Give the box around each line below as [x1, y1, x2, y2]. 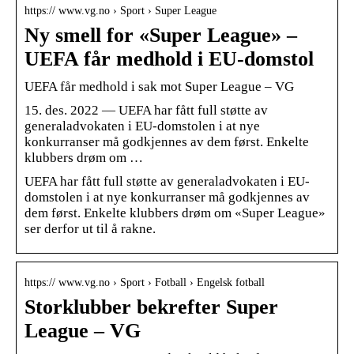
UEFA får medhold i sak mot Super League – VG [24, 78, 294, 94]
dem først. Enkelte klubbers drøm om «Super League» [24, 205, 326, 220]
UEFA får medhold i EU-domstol [24, 47, 314, 70]
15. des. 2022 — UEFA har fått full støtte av [24, 102, 268, 118]
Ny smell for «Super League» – [24, 23, 297, 47]
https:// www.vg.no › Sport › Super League [24, 4, 217, 17]
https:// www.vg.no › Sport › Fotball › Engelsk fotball [24, 276, 265, 288]
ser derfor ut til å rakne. [24, 220, 156, 236]
